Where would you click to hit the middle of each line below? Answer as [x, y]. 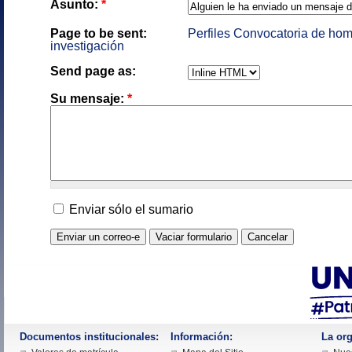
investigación [87, 46]
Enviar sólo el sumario [130, 209]
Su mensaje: [89, 99]
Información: [202, 337]
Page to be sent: [99, 33]
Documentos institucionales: [89, 337]
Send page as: [93, 71]
